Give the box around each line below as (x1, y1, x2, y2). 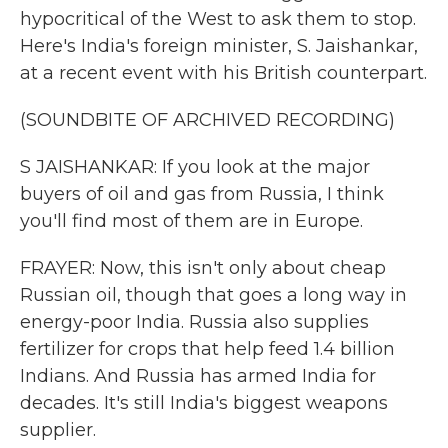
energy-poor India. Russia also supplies (20, 311, 369, 333)
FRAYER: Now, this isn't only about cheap (20, 257, 386, 279)
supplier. (20, 419, 96, 441)
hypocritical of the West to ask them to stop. (20, 8, 416, 30)
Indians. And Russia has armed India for (20, 365, 376, 387)
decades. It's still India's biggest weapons (20, 392, 388, 414)
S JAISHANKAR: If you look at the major (20, 156, 370, 178)
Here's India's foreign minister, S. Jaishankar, (20, 35, 418, 57)
